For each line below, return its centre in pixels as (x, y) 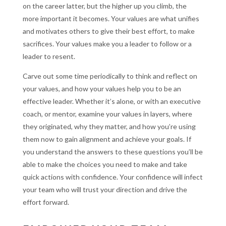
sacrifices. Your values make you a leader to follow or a (107, 44)
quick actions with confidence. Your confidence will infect (112, 177)
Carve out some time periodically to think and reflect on (110, 76)
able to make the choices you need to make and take (105, 164)
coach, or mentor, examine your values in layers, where (107, 114)
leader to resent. (49, 56)
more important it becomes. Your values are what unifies (111, 19)
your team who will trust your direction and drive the (105, 190)
